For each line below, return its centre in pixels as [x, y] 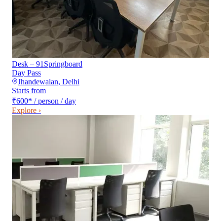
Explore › [26, 110]
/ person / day [55, 101]
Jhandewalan [38, 82]
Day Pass [26, 73]
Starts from [29, 91]
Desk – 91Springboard [47, 64]
